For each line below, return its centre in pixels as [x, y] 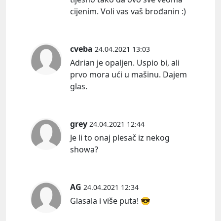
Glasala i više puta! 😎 [110, 201]
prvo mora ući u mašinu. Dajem [129, 75]
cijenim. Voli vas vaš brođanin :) [128, 12]
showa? [84, 150]
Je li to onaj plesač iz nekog [120, 138]
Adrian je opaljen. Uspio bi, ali [125, 63]
